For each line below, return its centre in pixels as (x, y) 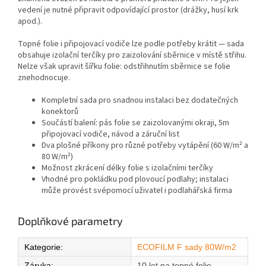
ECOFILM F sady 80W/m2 (187, 247)
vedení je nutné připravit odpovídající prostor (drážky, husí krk (128, 10)
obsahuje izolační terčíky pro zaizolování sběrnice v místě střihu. (132, 56)
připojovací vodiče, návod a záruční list (110, 134)
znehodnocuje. (44, 78)
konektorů (60, 112)
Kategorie (42, 247)
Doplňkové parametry (70, 221)
